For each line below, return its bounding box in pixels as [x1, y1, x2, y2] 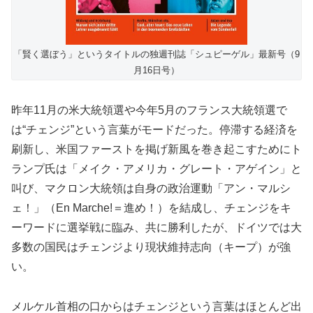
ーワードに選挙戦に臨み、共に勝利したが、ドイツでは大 [11, 221, 302, 233]
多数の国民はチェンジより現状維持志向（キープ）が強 [11, 240, 291, 253]
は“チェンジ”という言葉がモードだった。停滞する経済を [11, 123, 298, 136]
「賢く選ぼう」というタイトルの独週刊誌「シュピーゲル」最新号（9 [13, 48, 300, 59]
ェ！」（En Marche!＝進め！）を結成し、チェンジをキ [11, 201, 291, 214]
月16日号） [133, 64, 180, 75]
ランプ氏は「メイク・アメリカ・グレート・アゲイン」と [11, 162, 302, 175]
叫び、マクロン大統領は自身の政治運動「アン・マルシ [11, 182, 291, 194]
